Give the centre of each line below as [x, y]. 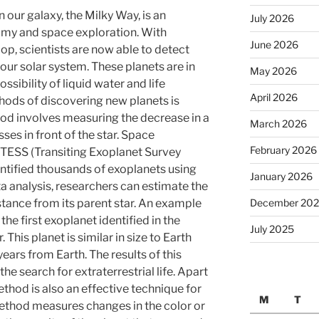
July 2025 [272, 229]
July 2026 [272, 18]
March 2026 [278, 123]
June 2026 [274, 44]
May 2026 [273, 70]
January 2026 [281, 176]
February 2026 [283, 150]
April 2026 [273, 97]
